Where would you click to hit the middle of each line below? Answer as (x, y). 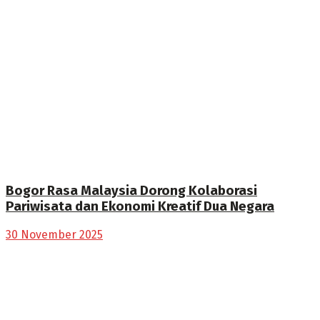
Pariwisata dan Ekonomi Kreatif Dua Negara (140, 207)
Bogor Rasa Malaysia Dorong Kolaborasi (131, 191)
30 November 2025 (54, 234)
